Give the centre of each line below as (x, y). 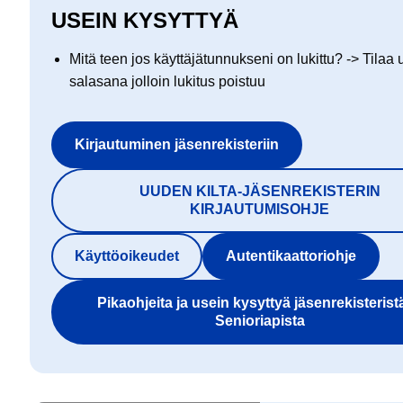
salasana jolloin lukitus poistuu (170, 82)
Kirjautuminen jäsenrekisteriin (177, 145)
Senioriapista (260, 321)
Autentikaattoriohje (291, 256)
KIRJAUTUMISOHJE (260, 210)
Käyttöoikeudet (127, 256)
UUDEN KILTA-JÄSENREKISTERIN (260, 192)
